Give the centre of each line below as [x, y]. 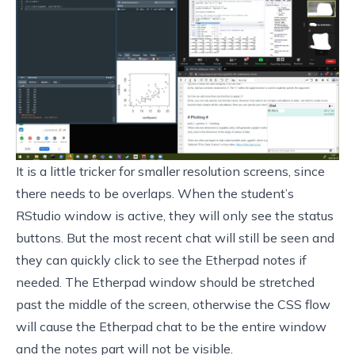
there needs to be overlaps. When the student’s [155, 194]
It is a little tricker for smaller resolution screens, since [170, 172]
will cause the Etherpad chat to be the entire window [171, 327]
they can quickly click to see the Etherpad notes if [161, 260]
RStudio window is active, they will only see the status [175, 216]
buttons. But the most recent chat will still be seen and [175, 238]
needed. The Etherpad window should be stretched [165, 282]
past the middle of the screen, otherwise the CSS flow [173, 305]
